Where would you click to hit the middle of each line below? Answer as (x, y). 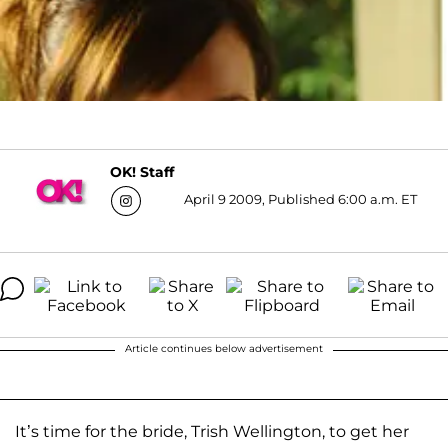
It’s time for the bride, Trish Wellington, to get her (212, 431)
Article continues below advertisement (224, 348)
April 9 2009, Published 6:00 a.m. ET (300, 198)
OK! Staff (142, 172)
